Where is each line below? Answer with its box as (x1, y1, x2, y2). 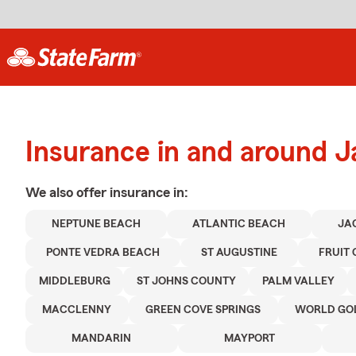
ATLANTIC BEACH (192, 219, 286, 230)
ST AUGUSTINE (201, 247, 277, 258)
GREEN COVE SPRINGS (145, 304, 261, 315)
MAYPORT (224, 333, 276, 344)
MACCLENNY (42, 304, 112, 315)
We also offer (25, 185, 110, 199)
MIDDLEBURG (38, 276, 110, 287)
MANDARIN (72, 333, 132, 344)
